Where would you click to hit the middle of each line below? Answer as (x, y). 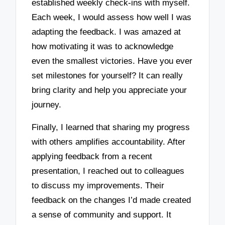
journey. (47, 105)
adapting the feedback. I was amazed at (106, 32)
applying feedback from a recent (92, 156)
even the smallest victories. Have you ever (112, 61)
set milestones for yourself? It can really (107, 76)
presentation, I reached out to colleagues (108, 171)
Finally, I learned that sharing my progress (111, 127)
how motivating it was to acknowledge (103, 47)
